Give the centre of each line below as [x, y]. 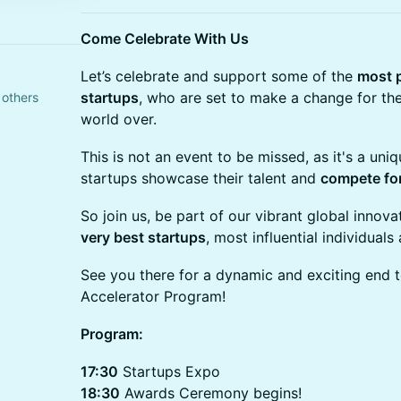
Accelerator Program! [153, 296]
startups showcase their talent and [200, 178]
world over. [119, 119]
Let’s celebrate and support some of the [219, 76]
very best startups [143, 237]
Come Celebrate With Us [165, 38]
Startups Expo [169, 371]
